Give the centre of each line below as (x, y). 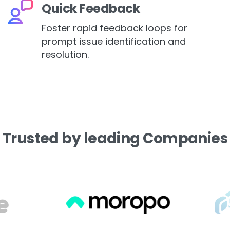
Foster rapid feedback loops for (114, 28)
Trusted (31, 139)
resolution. (65, 55)
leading (112, 139)
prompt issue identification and (114, 42)
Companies (185, 139)
